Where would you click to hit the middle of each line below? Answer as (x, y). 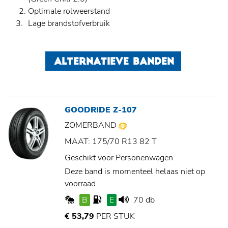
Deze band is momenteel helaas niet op (135, 172)
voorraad (80, 184)
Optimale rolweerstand (69, 11)
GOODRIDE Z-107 (101, 110)
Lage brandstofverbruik (63, 24)
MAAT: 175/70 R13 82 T (111, 142)
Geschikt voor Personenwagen (119, 158)
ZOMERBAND (92, 125)
